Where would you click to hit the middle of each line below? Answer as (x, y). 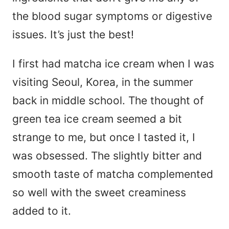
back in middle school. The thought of (108, 100)
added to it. (42, 211)
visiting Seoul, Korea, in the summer (103, 82)
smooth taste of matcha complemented (113, 174)
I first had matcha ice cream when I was (113, 63)
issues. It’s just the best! (73, 34)
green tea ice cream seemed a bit (97, 119)
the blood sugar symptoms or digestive (112, 16)
